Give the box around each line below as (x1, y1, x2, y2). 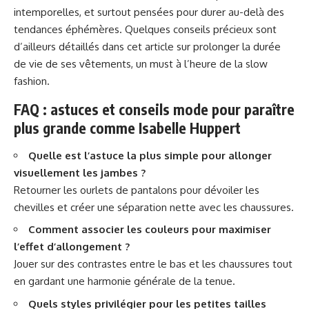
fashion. (14, 74, 50, 88)
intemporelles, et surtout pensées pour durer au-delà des (14, 6, 284, 19)
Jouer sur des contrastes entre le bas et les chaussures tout (14, 257, 292, 271)
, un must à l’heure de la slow (131, 57, 268, 71)
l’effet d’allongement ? (14, 240, 130, 254)
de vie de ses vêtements (14, 57, 131, 71)
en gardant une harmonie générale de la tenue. (14, 275, 235, 288)
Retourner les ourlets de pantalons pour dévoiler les (14, 183, 259, 197)
